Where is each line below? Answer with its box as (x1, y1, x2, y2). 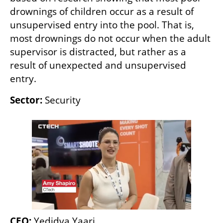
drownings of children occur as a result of (10, 5, 194, 18)
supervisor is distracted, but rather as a (10, 45, 186, 59)
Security (42, 94, 81, 107)
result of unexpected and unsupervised (10, 59, 186, 72)
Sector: (10, 94, 42, 107)
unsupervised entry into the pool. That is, (10, 18, 194, 32)
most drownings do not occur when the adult (10, 32, 211, 45)
